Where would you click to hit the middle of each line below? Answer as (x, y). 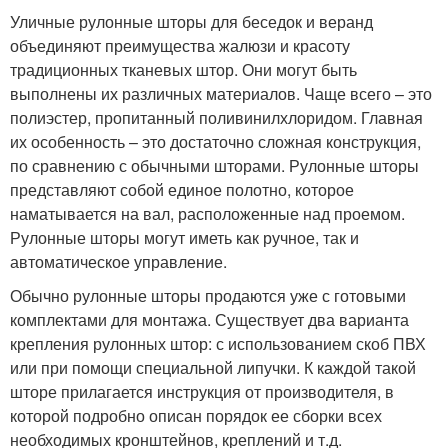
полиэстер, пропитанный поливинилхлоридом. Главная (216, 118)
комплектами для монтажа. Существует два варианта (209, 320)
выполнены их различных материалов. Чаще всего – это (221, 94)
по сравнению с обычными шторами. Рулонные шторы (214, 166)
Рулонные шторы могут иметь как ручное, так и (184, 238)
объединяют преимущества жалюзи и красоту (180, 46)
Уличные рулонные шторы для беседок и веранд (191, 22)
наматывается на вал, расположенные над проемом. (207, 214)
